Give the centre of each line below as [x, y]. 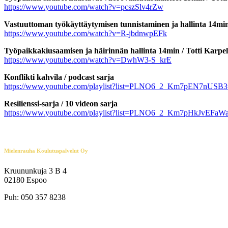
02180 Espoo [25, 180]
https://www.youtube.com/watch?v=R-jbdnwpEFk [85, 33]
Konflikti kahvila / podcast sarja [59, 77]
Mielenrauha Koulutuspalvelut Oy [46, 150]
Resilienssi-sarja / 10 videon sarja [61, 103]
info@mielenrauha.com [44, 214]
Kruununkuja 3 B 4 [35, 170]
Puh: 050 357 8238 [35, 197]
